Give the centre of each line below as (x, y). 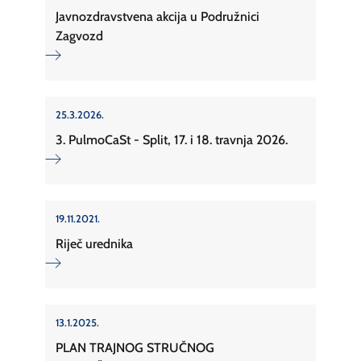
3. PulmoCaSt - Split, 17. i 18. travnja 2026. (172, 139)
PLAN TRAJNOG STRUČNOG (135, 347)
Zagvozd (79, 35)
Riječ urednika (94, 243)
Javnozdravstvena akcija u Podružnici (158, 16)
